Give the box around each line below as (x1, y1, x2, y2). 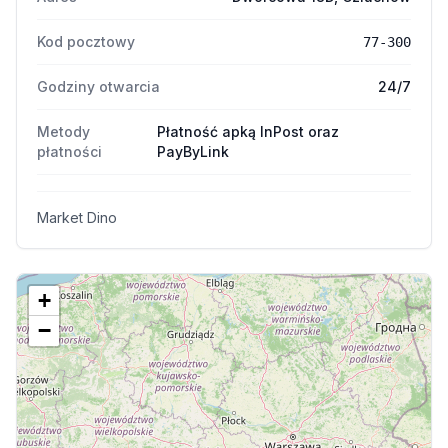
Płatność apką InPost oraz (157, 123, 340, 140)
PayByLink (157, 143, 230, 160)
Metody (37, 123, 90, 140)
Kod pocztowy (37, 33, 135, 50)
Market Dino (37, 209, 117, 226)
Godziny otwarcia (37, 78, 160, 95)
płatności (37, 143, 102, 160)
